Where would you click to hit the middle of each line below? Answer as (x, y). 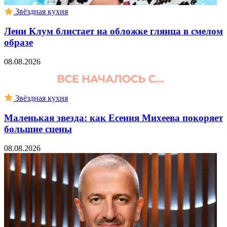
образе (18, 42)
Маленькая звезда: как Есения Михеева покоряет (113, 118)
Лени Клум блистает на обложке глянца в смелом (113, 31)
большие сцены (38, 129)
